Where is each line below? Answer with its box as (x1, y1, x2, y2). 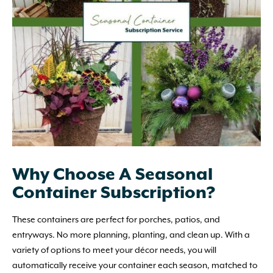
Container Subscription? (12, 183, 215, 204)
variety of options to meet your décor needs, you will (12, 245, 216, 255)
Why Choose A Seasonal (12, 165, 213, 185)
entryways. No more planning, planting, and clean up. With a (12, 230, 250, 240)
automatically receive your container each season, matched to (12, 260, 258, 271)
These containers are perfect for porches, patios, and (12, 214, 220, 225)
